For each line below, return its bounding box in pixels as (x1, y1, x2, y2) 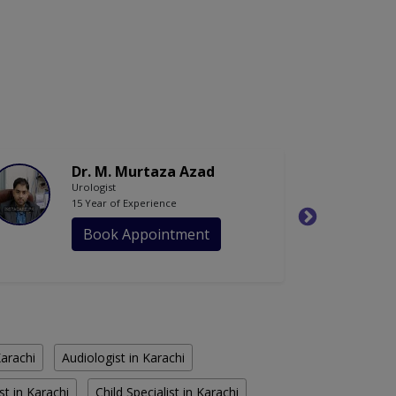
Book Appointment (83, 225, 209, 245)
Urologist (72, 180, 116, 194)
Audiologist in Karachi (62, 349, 185, 367)
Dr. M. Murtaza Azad (72, 162, 215, 182)
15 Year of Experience (72, 196, 177, 210)
